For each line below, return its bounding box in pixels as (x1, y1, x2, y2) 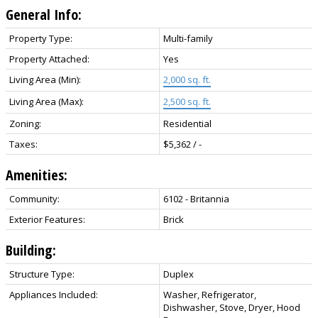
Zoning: (9, 117, 41, 131)
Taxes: (9, 138, 38, 151)
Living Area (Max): (9, 95, 84, 109)
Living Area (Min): (9, 73, 81, 87)
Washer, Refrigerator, (163, 288, 256, 302)
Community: (9, 192, 60, 206)
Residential (163, 117, 212, 131)
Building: (6, 241, 56, 261)
